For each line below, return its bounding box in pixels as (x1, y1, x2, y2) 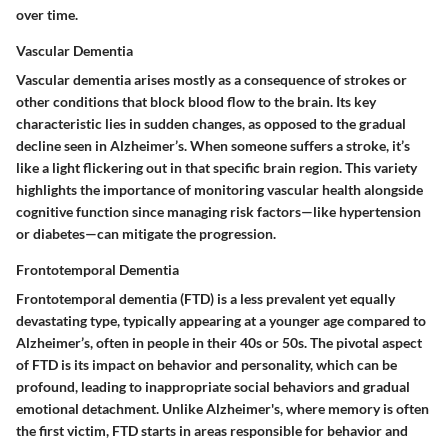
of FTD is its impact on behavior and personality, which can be (16, 356, 397, 374)
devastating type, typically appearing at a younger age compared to (16, 312, 426, 330)
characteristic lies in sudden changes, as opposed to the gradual (16, 115, 406, 133)
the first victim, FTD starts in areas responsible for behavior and (16, 422, 408, 440)
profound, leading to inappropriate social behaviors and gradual (16, 378, 410, 396)
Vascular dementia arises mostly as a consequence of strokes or (16, 71, 407, 89)
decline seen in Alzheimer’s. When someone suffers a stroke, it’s (16, 137, 410, 155)
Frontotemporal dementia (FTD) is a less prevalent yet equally (16, 290, 395, 308)
